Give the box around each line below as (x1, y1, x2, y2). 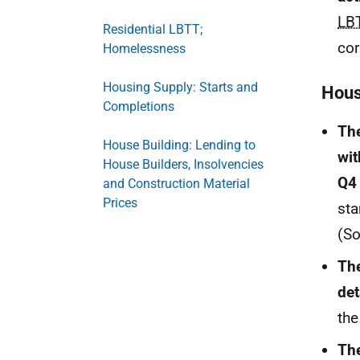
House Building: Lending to (103, 137, 256, 153)
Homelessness (103, 41, 186, 56)
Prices (103, 195, 137, 211)
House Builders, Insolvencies (103, 157, 264, 172)
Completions (103, 99, 174, 114)
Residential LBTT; (103, 22, 202, 37)
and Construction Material (103, 176, 250, 191)
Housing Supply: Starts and (103, 80, 258, 95)
